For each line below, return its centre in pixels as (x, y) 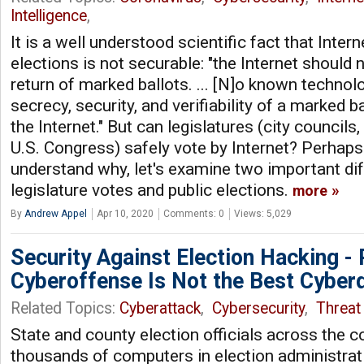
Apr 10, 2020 (125, 213)
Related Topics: (65, 308)
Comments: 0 (194, 213)
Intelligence (49, 15)
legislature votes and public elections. (152, 190)
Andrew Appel (56, 213)
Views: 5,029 (263, 213)
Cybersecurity (258, 308)
